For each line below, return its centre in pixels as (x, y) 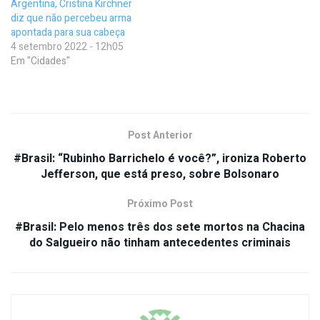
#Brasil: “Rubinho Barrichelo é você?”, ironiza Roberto (160, 159)
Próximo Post (160, 204)
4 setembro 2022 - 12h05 (67, 47)
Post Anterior (160, 136)
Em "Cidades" (40, 61)
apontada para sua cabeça (68, 33)
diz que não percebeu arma (71, 19)
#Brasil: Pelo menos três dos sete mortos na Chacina (160, 227)
